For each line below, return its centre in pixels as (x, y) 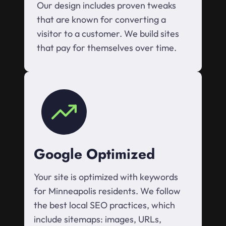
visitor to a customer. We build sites (108, 34)
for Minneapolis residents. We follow (107, 191)
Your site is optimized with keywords (106, 177)
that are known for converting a (101, 20)
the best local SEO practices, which (104, 205)
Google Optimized (94, 154)
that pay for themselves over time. (107, 48)
